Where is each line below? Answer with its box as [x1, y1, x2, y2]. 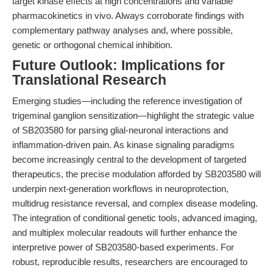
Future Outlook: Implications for [12, 58, 225, 73]
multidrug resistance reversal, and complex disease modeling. [12, 198, 258, 208]
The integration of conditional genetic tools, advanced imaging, [12, 213, 257, 223]
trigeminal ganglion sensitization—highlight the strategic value [12, 110, 254, 121]
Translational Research [12, 73, 166, 88]
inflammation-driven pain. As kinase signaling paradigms [12, 140, 235, 150]
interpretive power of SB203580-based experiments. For [12, 242, 234, 252]
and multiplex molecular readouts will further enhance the [12, 227, 237, 238]
